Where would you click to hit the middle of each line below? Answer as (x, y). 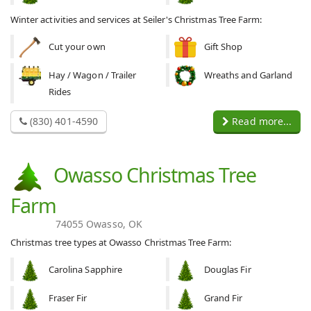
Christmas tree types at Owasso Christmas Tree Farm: (121, 243)
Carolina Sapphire (85, 270)
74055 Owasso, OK (99, 224)
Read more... (260, 121)
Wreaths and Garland (248, 75)
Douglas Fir (228, 270)
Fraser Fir (68, 298)
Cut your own (77, 46)
